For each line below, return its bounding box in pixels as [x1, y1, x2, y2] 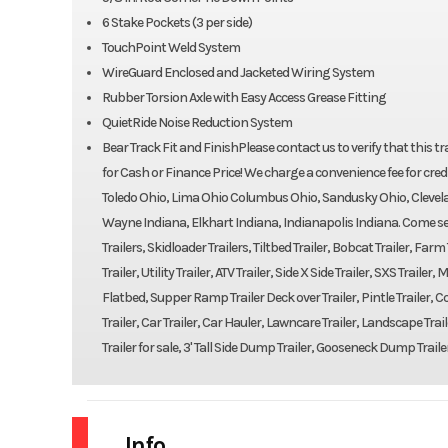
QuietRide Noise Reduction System [101, 113, 292, 131]
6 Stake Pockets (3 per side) [101, 13, 252, 31]
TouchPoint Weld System [101, 38, 240, 56]
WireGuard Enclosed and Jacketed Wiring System [101, 63, 374, 81]
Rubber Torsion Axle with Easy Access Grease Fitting [101, 88, 386, 106]
